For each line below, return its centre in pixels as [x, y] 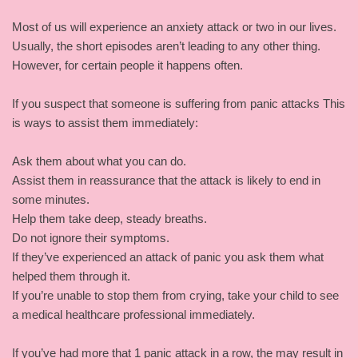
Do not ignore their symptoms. [91, 237]
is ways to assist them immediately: [105, 122]
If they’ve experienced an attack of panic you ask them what [168, 257]
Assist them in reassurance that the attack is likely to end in [166, 180]
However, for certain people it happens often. [127, 65]
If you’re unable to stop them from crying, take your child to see [175, 295]
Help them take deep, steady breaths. [109, 218]
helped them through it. [71, 276]
